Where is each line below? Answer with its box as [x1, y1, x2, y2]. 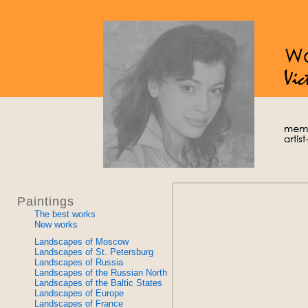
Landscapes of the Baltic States [34, 277, 162, 288]
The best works [34, 208, 96, 219]
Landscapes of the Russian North [34, 267, 167, 278]
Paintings [17, 194, 74, 208]
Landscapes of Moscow [34, 236, 129, 247]
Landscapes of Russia [34, 256, 123, 267]
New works [34, 219, 78, 230]
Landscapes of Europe [34, 287, 124, 298]
